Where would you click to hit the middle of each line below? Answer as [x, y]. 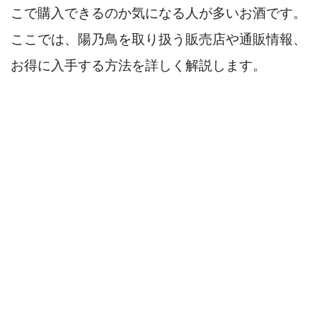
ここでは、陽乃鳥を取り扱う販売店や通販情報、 [158, 39]
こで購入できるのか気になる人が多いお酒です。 [158, 13]
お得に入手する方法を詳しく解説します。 [138, 65]
